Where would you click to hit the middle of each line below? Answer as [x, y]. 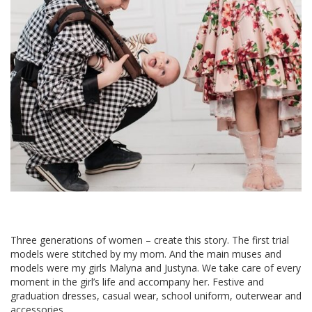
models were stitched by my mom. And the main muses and [146, 254]
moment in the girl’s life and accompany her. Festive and [137, 282]
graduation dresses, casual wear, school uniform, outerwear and [156, 296]
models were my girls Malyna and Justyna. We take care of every [156, 268]
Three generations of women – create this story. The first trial [150, 240]
